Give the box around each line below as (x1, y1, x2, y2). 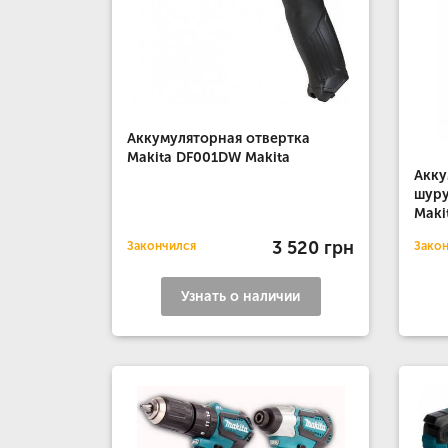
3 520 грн (272, 236, 355, 259)
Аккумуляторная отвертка (127, 130, 310, 148)
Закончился (127, 239, 196, 253)
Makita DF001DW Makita (127, 149, 290, 167)
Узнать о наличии (181, 288, 301, 305)
